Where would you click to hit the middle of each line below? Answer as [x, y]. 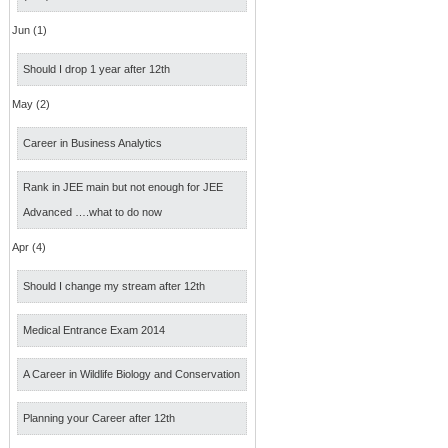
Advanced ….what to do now [92, 212]
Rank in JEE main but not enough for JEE [123, 187]
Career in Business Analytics [92, 143]
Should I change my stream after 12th [114, 286]
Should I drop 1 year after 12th [96, 69]
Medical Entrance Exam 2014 [94, 330]
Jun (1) [29, 30]
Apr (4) [29, 247]
